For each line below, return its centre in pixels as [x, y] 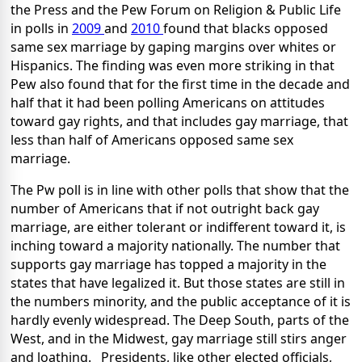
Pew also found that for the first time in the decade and [180, 84]
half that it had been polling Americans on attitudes [168, 103]
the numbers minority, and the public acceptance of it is [181, 302]
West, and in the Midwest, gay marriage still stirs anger [179, 339]
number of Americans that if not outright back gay [165, 209]
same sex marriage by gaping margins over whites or [173, 47]
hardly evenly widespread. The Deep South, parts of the [180, 320]
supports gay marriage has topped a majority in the [168, 265]
